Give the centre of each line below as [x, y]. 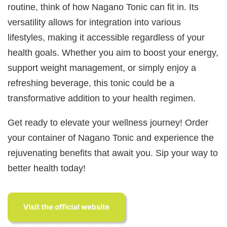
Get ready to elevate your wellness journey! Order [108, 122]
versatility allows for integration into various [94, 22]
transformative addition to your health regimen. [102, 98]
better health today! [47, 168]
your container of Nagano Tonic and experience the [111, 137]
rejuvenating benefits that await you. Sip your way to [113, 153]
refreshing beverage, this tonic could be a [91, 83]
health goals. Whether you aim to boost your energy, [113, 52]
